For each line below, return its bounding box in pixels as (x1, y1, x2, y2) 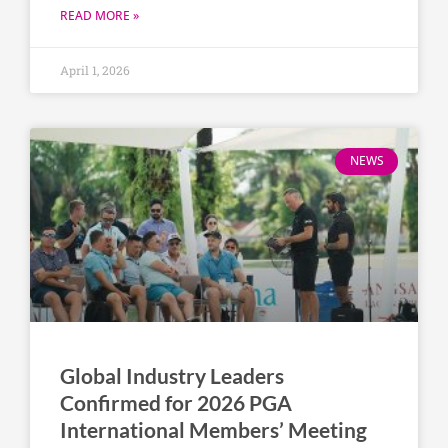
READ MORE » (60, 7, 139, 25)
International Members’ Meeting (60, 417, 367, 443)
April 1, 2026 (60, 62, 130, 79)
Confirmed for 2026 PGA (60, 390, 292, 416)
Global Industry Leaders (60, 363, 284, 389)
